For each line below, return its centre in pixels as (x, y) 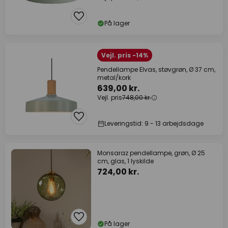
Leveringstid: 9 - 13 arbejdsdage (154, 123)
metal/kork (114, 78)
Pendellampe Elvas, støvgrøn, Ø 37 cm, (156, 69)
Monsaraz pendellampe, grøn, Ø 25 (151, 153)
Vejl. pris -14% (125, 55)
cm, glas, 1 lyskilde (125, 161)
